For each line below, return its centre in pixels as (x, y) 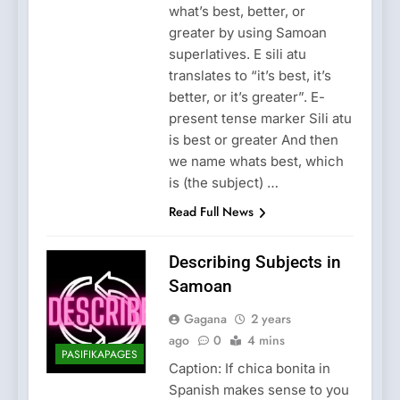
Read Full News (211, 212)
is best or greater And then (253, 140)
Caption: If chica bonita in (249, 369)
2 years (271, 319)
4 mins (266, 341)
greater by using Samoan (247, 33)
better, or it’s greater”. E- (246, 97)
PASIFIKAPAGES (100, 354)
